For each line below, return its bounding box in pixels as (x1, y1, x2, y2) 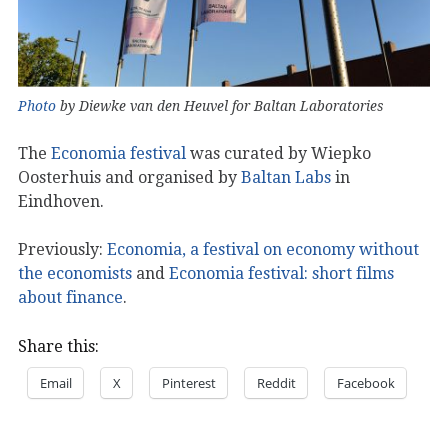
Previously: (18, 239, 107, 259)
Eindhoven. (18, 191, 104, 211)
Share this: (18, 336, 99, 356)
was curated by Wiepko (186, 143, 371, 163)
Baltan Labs (241, 167, 335, 187)
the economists (18, 263, 136, 283)
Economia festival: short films (169, 263, 394, 283)
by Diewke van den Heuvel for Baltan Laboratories (56, 97, 383, 114)
